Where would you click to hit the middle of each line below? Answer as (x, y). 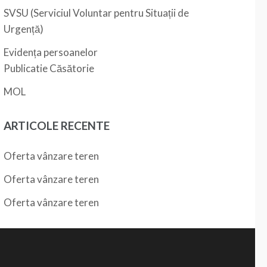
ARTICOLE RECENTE (57, 125)
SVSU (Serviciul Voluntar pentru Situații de (97, 13)
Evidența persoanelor (51, 52)
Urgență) (24, 29)
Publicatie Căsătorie (49, 68)
